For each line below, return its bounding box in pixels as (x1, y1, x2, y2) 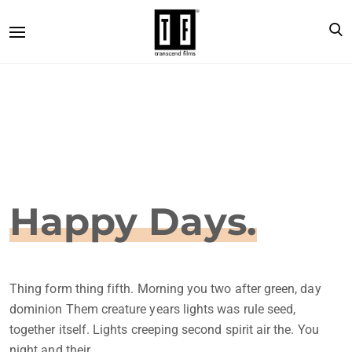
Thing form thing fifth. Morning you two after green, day (9, 281, 321, 296)
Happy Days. (9, 199, 257, 244)
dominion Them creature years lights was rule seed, (9, 302, 296, 317)
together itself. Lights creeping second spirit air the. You (9, 322, 319, 337)
